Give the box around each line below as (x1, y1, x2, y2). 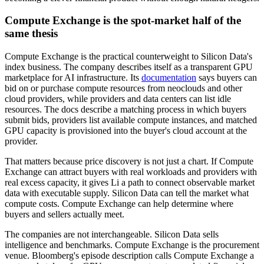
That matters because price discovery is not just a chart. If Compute (5, 156, 253, 166)
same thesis (5, 27, 58, 40)
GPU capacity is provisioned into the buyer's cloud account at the (5, 125, 247, 136)
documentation (141, 72, 196, 82)
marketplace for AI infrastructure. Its (5, 72, 141, 82)
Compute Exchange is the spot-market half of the (5, 14, 241, 27)
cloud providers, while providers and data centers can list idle (5, 93, 231, 104)
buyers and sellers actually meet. (5, 209, 124, 219)
